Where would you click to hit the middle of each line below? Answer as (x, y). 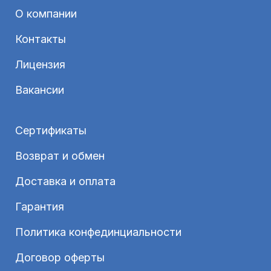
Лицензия (40, 65)
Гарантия (40, 207)
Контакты (41, 39)
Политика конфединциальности (98, 232)
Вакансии (40, 90)
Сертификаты (51, 131)
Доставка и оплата (65, 181)
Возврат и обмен (60, 156)
